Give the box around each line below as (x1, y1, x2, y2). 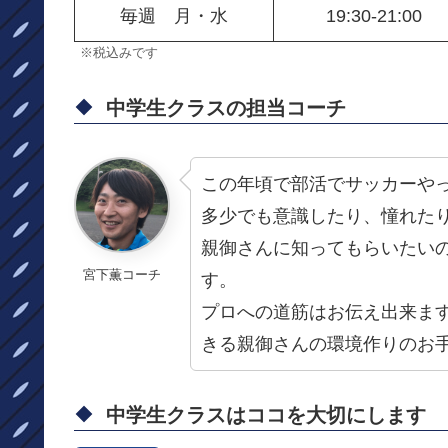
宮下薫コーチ (83, 266, 161, 282)
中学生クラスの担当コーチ (106, 97, 346, 120)
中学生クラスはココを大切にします (106, 404, 426, 427)
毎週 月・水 (120, 5, 228, 26)
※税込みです (80, 45, 158, 60)
